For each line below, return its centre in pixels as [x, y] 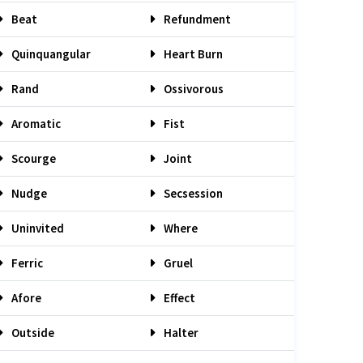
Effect [178, 298]
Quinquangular [50, 54]
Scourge [32, 158]
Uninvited [36, 228]
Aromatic [35, 124]
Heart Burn [192, 54]
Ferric [26, 263]
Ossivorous [192, 89]
